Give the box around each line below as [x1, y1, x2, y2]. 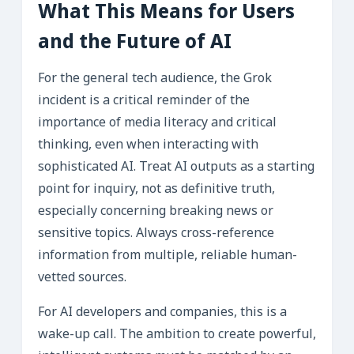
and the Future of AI [38, 31, 232, 56]
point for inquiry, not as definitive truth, [38, 181, 275, 198]
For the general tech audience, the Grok [38, 70, 272, 88]
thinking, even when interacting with [38, 137, 258, 154]
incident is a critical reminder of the [38, 92, 250, 110]
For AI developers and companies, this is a [38, 304, 287, 322]
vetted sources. [38, 269, 126, 287]
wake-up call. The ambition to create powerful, [38, 326, 316, 344]
